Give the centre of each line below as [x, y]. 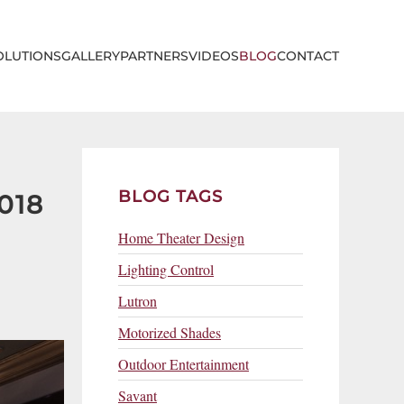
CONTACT [308, 55]
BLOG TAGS [170, 196]
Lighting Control [166, 269]
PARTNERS [154, 55]
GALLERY [91, 55]
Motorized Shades [170, 332]
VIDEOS [214, 55]
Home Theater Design [181, 237]
